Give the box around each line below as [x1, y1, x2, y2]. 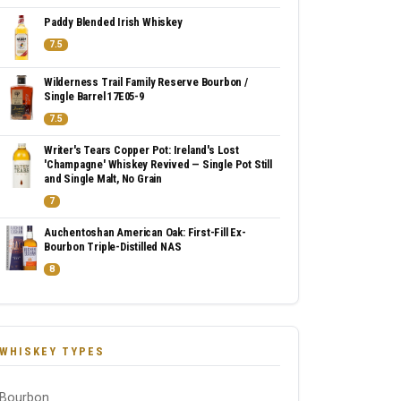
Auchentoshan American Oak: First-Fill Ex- [44, 226, 246, 239]
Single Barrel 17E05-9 [44, 90, 144, 103]
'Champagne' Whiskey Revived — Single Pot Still [44, 158, 272, 171]
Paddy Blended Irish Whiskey [44, 15, 183, 29]
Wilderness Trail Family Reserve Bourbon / [44, 75, 248, 89]
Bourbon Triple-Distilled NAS [44, 240, 182, 253]
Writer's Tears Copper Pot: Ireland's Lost [44, 143, 239, 157]
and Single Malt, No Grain [44, 172, 163, 185]
